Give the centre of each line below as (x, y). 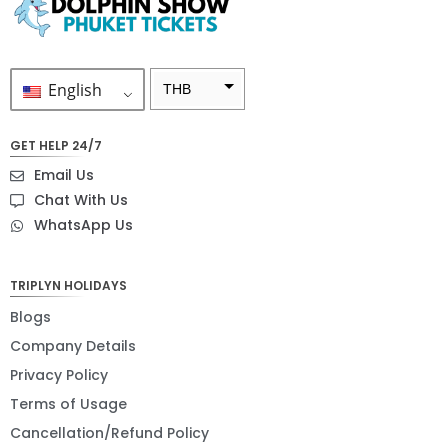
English (72, 90)
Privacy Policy (59, 374)
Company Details (73, 345)
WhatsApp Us (83, 224)
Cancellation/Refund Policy (109, 432)
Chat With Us (81, 199)
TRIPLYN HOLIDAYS (68, 285)
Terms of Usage (68, 403)
